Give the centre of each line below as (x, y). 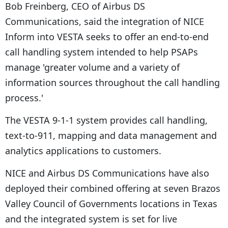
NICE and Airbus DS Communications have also (107, 173)
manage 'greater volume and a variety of (92, 67)
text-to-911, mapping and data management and (111, 135)
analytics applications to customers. (83, 150)
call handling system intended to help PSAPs (102, 52)
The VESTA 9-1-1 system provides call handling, (106, 120)
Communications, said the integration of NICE (105, 21)
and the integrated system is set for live (91, 219)
